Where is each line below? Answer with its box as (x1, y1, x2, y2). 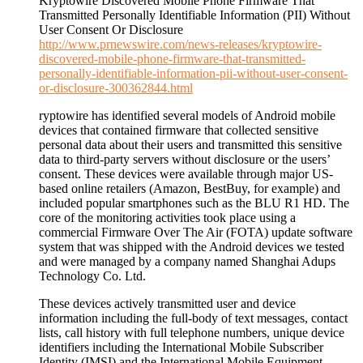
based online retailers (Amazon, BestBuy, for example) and (39, 181, 340, 196)
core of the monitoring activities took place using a (39, 211, 296, 225)
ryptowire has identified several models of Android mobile (39, 109, 335, 123)
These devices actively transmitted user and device (39, 297, 296, 311)
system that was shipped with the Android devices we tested (39, 240, 344, 254)
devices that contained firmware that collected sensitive (39, 123, 318, 138)
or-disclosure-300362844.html (39, 81, 193, 96)
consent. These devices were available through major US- (39, 167, 333, 181)
